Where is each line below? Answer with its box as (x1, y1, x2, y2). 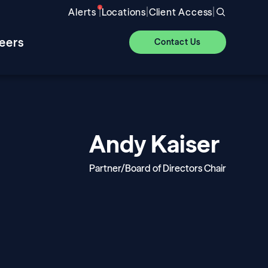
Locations (101, 6, 146, 18)
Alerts (68, 6, 96, 18)
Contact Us (154, 36, 201, 47)
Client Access (148, 6, 213, 18)
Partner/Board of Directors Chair (89, 162, 226, 174)
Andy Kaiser (89, 129, 220, 159)
